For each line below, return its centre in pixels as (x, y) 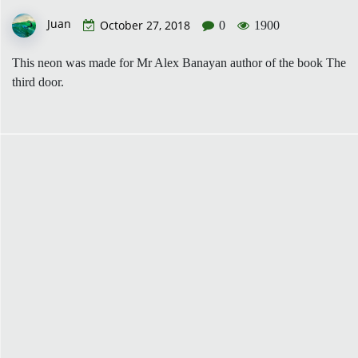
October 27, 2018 (145, 25)
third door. (38, 82)
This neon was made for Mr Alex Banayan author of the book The (179, 62)
